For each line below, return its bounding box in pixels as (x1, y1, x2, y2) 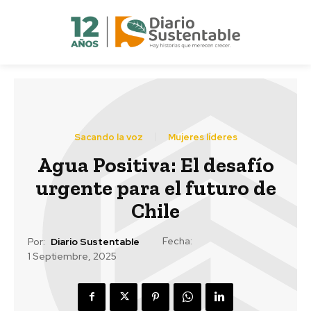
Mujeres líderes (167, 131, 237, 143)
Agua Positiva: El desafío (37, 152, 274, 178)
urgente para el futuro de (35, 175, 276, 201)
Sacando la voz (74, 131, 143, 143)
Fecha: (162, 234, 192, 247)
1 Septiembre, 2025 (28, 250, 117, 263)
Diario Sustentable (51, 235, 140, 249)
